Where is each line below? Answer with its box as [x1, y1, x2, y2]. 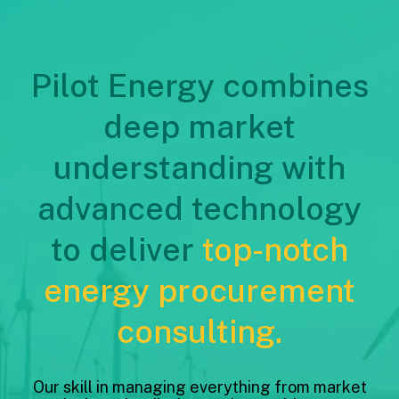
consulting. [117, 313, 282, 351]
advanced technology [37, 190, 362, 228]
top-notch [202, 231, 348, 269]
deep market [103, 108, 296, 146]
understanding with [53, 149, 346, 187]
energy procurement [44, 272, 355, 310]
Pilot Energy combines [30, 67, 369, 105]
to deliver [51, 231, 202, 269]
